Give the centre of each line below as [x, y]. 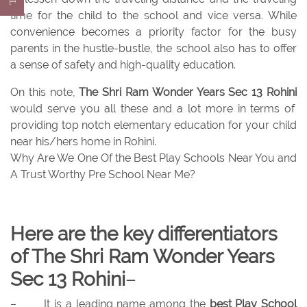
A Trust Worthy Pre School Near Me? [103, 175]
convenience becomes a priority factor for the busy [153, 32]
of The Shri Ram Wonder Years [143, 257]
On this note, [45, 93]
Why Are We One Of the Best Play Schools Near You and [153, 158]
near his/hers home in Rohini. [83, 142]
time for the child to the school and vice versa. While [153, 16]
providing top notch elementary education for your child [153, 125]
